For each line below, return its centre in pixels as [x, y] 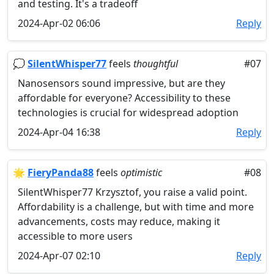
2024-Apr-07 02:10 [59, 256]
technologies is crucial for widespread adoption [128, 113]
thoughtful [156, 64]
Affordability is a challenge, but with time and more [136, 207]
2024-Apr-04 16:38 [59, 132]
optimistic [141, 172]
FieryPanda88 [61, 172]
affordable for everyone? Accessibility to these [124, 98]
